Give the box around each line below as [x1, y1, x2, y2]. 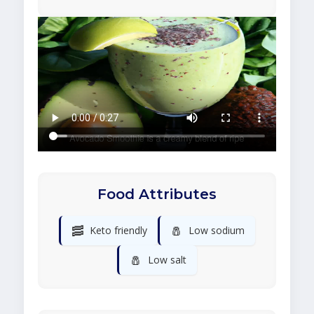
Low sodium [189, 224, 245, 238]
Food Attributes [97, 186, 217, 203]
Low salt [148, 253, 186, 267]
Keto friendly [90, 224, 147, 238]
